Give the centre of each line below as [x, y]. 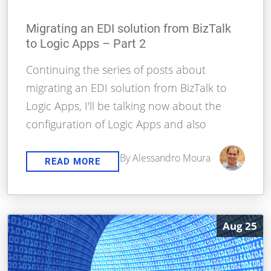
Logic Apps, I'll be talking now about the [124, 106]
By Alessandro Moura [165, 158]
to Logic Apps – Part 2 [86, 44]
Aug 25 [240, 226]
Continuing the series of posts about [116, 70]
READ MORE [73, 162]
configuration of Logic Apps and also [116, 124]
